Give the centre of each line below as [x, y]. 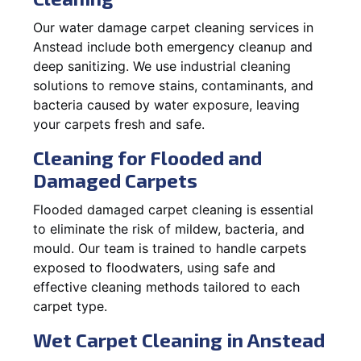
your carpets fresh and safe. [119, 124]
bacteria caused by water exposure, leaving [166, 104]
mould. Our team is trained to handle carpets [170, 248]
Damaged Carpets [115, 180]
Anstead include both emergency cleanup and [173, 46]
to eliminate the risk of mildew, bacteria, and [169, 228]
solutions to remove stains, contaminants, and [173, 85]
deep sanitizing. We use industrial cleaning [162, 66]
